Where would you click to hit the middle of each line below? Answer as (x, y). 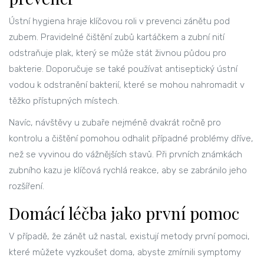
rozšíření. (27, 187)
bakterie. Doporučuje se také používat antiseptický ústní (123, 69)
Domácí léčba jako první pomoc (124, 213)
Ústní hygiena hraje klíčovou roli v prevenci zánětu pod (119, 22)
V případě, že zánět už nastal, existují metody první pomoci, (129, 237)
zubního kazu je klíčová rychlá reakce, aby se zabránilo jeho (128, 171)
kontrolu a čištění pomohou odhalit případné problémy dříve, (131, 139)
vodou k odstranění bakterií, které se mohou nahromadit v (127, 85)
